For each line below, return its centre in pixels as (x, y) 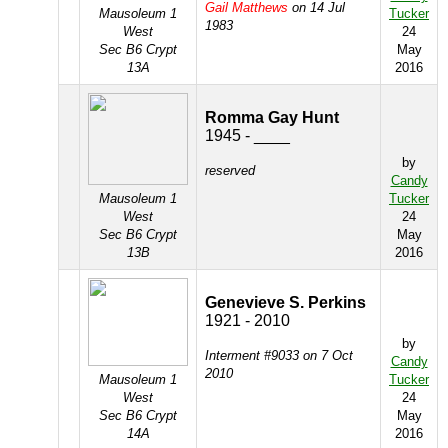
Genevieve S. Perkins (285, 302)
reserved (230, 170)
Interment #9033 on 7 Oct (279, 355)
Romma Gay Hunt (272, 117)
